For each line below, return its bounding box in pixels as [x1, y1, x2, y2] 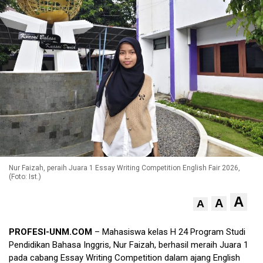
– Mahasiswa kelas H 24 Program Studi [92, 227, 245, 238]
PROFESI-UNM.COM [9, 227, 92, 238]
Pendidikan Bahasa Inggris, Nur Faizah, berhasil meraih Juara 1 [9, 240, 248, 251]
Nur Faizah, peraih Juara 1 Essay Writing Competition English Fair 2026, [9, 164, 240, 173]
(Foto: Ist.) [9, 173, 41, 181]
